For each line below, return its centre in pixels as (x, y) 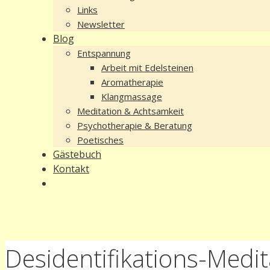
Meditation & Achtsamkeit (130, 111)
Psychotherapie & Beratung (135, 125)
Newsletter (101, 24)
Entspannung (104, 53)
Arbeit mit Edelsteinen (147, 67)
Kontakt (71, 169)
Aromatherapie (132, 82)
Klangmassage (132, 96)
